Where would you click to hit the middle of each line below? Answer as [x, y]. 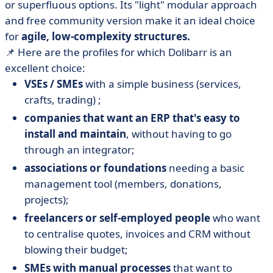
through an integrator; [80, 150]
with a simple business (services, [162, 84]
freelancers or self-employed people [117, 218]
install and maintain [75, 134]
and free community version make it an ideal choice [130, 20]
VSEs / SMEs [54, 84]
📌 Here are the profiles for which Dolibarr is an [119, 52]
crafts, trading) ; [63, 100]
